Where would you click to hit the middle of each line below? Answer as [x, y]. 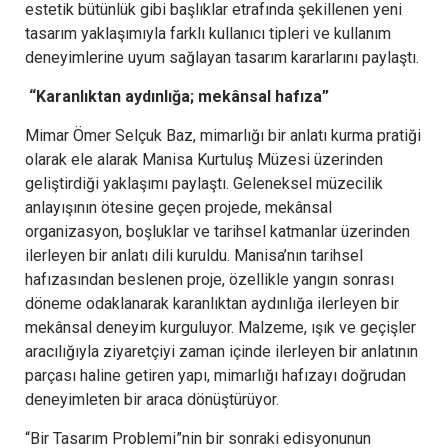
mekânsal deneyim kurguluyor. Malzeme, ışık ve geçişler [220, 327]
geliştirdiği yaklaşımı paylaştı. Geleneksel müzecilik [204, 183]
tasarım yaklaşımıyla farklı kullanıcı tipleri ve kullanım [208, 33]
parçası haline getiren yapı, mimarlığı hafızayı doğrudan [215, 375]
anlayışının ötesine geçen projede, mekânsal [178, 207]
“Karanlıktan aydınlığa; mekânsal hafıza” [179, 96]
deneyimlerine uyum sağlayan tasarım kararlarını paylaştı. [222, 57]
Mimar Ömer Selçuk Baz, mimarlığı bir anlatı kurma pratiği [223, 135]
